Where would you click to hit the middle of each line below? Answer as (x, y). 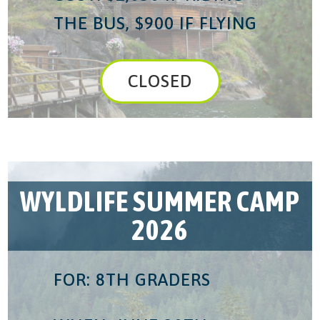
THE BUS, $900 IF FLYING (156, 23)
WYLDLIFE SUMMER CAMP (160, 201)
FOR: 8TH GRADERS (132, 279)
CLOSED (160, 81)
